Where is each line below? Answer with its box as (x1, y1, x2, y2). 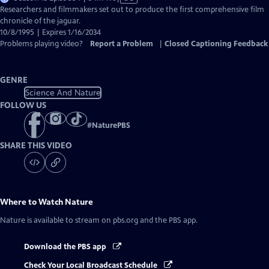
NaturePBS (92, 121, 130, 131)
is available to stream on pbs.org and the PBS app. (25, 216, 198, 226)
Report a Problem (90, 39, 153, 49)
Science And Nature (25, 87, 101, 98)
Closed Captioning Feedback (165, 39, 268, 49)
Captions (115, 27, 146, 37)
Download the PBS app (24, 242, 108, 252)
